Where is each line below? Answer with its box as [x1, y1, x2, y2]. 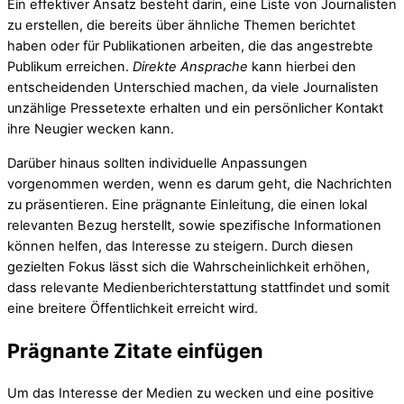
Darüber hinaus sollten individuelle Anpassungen [7, 154, 308, 171]
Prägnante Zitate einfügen [7, 338, 263, 363]
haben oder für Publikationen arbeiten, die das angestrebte [7, 38, 373, 55]
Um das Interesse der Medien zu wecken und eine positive [7, 385, 374, 401]
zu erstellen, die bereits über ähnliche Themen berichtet [7, 17, 355, 34]
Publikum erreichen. [7, 59, 133, 76]
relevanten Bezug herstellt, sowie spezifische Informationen [7, 216, 381, 234]
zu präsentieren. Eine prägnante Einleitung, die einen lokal [7, 196, 367, 213]
